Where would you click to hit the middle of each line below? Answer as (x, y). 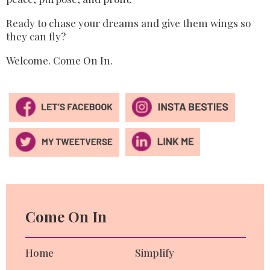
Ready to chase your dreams (74, 23)
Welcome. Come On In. (59, 60)
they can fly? (36, 36)
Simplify (155, 252)
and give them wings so (196, 23)
